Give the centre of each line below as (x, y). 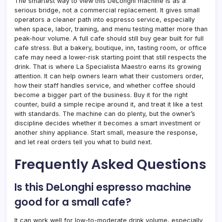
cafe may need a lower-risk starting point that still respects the (111, 57)
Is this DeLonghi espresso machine (103, 187)
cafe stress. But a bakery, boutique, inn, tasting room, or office (111, 48)
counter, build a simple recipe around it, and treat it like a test (109, 104)
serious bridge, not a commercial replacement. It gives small (107, 10)
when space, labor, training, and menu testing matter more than (111, 29)
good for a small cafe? (73, 202)
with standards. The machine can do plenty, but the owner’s (105, 113)
